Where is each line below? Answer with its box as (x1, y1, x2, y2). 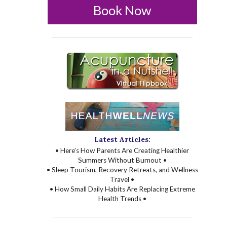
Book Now (93, 2, 152, 18)
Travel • (110, 175, 135, 184)
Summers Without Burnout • (78, 156, 167, 165)
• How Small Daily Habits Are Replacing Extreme (49, 185, 195, 194)
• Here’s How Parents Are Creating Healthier (55, 146, 190, 155)
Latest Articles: (94, 135, 150, 144)
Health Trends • (98, 195, 146, 203)
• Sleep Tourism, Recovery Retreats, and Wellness (46, 166, 198, 174)
